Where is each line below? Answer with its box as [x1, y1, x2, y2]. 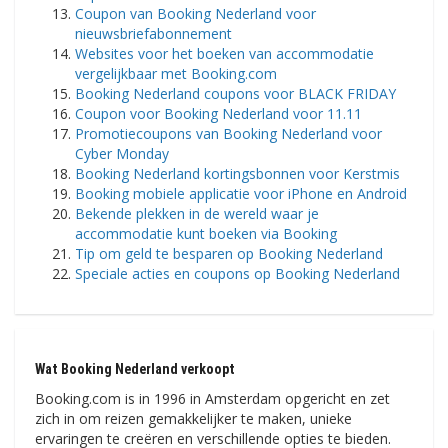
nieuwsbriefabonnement [75, 24, 232, 44]
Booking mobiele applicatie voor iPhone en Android [75, 184, 407, 204]
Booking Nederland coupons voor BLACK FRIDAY [75, 84, 396, 104]
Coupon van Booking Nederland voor [75, 4, 316, 24]
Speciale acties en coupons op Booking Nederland [75, 264, 400, 284]
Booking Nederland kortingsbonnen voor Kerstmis [75, 164, 400, 184]
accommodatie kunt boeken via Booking [75, 224, 337, 244]
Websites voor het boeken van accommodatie [75, 44, 374, 64]
